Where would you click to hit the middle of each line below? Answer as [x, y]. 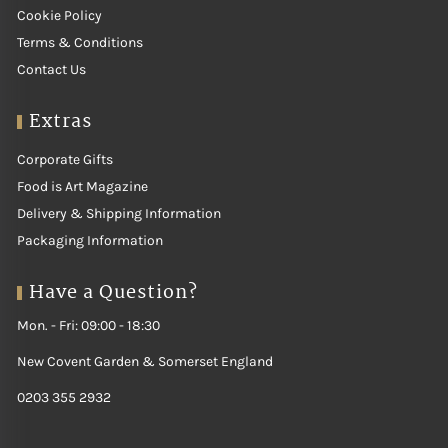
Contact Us [52, 69]
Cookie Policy [60, 15]
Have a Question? [114, 293]
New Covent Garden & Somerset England [145, 361]
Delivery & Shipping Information [119, 213]
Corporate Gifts [65, 159]
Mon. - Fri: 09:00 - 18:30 [89, 325]
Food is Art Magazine [83, 186]
